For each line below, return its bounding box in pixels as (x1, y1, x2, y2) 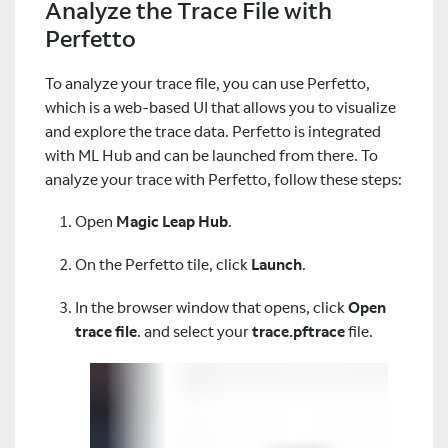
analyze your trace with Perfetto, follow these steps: (45, 169, 402, 189)
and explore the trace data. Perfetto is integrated (45, 121, 381, 141)
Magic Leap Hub (116, 212, 228, 232)
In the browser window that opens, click (75, 297, 348, 317)
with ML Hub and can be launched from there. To (45, 145, 378, 165)
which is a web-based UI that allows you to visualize (45, 97, 396, 117)
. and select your (137, 321, 252, 341)
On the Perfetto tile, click (75, 255, 251, 275)
